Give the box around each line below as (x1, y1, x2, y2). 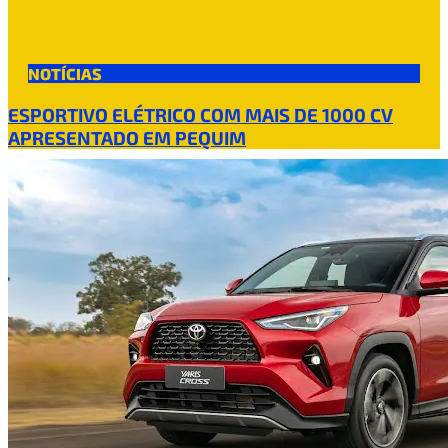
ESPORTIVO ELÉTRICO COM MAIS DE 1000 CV (8, 103, 393, 126)
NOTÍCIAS (28, 64, 102, 83)
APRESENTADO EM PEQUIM (8, 126, 246, 149)
